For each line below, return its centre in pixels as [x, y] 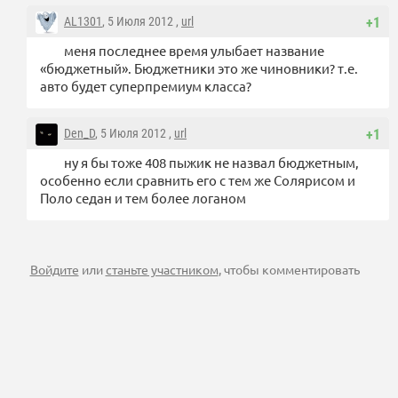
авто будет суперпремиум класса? [146, 85]
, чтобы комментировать [289, 269]
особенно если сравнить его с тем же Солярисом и [198, 179]
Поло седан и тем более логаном [143, 197]
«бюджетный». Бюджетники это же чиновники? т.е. [199, 68]
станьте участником [162, 269]
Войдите [54, 269]
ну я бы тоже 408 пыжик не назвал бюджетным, [211, 162]
